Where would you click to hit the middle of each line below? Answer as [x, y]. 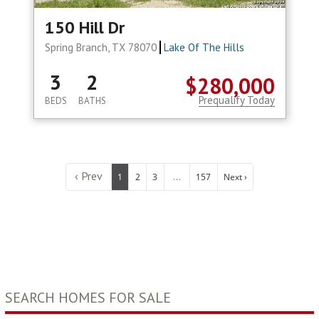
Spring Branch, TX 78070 [102, 48]
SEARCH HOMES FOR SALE [88, 298]
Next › [236, 177]
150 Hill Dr [84, 28]
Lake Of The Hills [204, 48]
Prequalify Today [236, 100]
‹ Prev [88, 176]
